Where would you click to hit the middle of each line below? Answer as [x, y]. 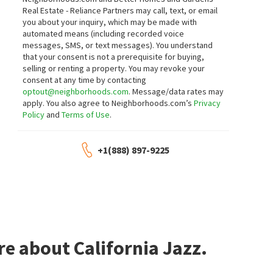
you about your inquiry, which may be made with [110, 22]
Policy [34, 115]
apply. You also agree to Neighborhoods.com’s [108, 103]
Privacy [207, 103]
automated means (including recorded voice [104, 34]
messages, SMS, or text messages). [90, 45]
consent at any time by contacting [85, 80]
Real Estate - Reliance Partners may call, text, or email [120, 10]
